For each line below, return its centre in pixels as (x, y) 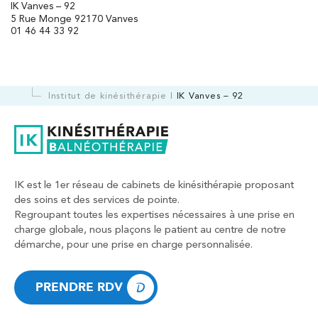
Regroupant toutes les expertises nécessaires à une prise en (154, 214)
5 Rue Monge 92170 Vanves (74, 19)
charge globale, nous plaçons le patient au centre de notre (150, 229)
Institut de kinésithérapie (107, 96)
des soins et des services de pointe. (97, 199)
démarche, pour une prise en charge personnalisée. (133, 244)
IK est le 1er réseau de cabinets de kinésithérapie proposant (154, 184)
